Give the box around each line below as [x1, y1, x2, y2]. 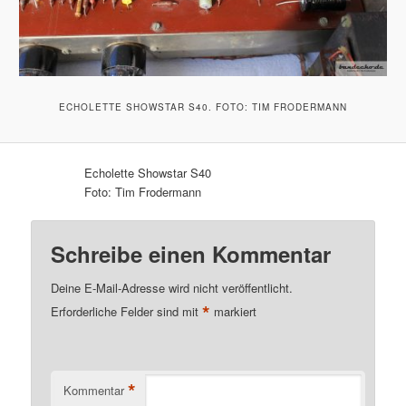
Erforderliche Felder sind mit [51, 302, 203, 320]
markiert [210, 302, 257, 320]
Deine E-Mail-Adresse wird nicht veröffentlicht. [51, 278, 294, 296]
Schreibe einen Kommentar [51, 237, 332, 269]
